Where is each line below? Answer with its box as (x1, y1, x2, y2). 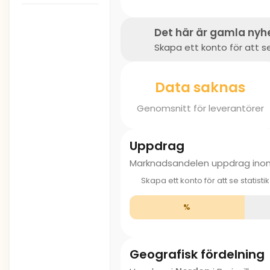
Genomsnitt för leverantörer (136, 101, 264, 115)
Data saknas (155, 78, 245, 97)
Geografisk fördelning (130, 246, 265, 263)
